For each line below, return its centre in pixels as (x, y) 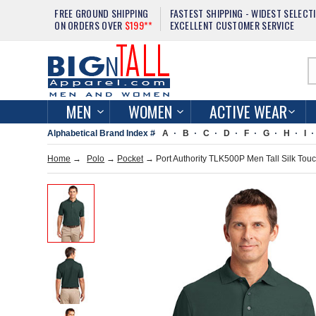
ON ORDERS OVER (90, 25)
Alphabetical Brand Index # (102, 133)
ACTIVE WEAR (249, 111)
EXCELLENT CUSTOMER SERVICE (232, 25)
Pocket (130, 159)
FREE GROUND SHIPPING (102, 13)
